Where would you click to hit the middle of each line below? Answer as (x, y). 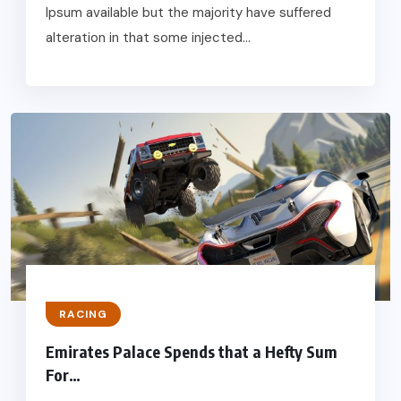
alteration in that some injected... (148, 37)
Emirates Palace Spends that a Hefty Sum (191, 351)
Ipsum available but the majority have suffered (188, 12)
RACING (83, 314)
